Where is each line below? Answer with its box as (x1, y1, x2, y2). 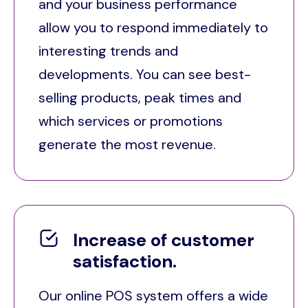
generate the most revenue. (38, 135, 219, 153)
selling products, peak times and (38, 88, 241, 107)
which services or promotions (38, 111, 223, 130)
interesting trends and (38, 41, 178, 60)
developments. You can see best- (38, 65, 251, 83)
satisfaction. (73, 249, 177, 273)
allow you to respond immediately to (38, 18, 268, 36)
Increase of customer (73, 228, 254, 252)
